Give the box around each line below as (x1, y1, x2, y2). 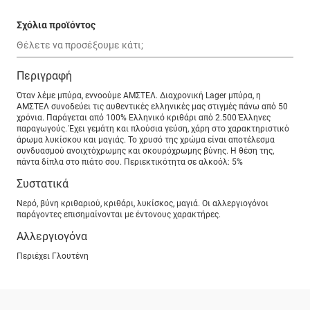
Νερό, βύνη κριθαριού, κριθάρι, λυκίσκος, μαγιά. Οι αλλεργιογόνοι (17, 199, 268, 209)
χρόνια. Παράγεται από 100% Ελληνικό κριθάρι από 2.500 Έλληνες (17, 113, 271, 123)
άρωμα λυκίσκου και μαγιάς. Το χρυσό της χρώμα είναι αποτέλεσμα (17, 135, 275, 145)
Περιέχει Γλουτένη (17, 251, 89, 262)
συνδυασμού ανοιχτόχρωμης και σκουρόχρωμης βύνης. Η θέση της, (17, 146, 274, 156)
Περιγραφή (17, 69, 72, 83)
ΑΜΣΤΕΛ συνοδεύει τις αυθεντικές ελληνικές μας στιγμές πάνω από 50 (17, 102, 288, 112)
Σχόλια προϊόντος (17, 19, 95, 30)
